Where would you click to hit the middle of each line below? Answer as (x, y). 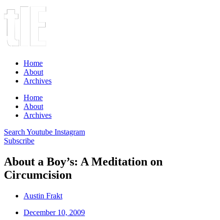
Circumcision (38, 175)
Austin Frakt (43, 195)
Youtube (40, 132)
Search (14, 132)
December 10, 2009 (54, 212)
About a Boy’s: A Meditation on (83, 161)
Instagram (70, 132)
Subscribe (19, 141)
